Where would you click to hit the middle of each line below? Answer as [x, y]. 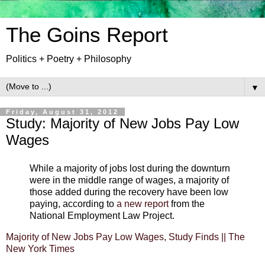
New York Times [40, 248]
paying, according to [73, 203]
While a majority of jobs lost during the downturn [130, 168]
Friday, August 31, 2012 [62, 112]
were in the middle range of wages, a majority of [129, 180]
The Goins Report [87, 35]
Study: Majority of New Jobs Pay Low [122, 123]
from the [187, 203]
